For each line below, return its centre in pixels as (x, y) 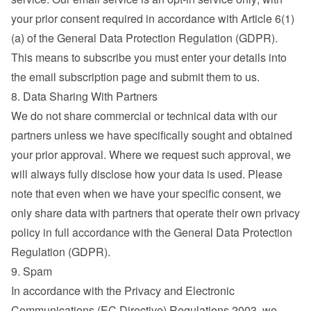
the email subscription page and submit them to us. (135, 77)
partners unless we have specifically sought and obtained (152, 135)
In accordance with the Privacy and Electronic (123, 291)
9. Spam (32, 271)
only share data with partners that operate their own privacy (155, 213)
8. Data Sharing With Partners (84, 96)
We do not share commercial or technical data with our (144, 116)
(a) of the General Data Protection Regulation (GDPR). (144, 38)
